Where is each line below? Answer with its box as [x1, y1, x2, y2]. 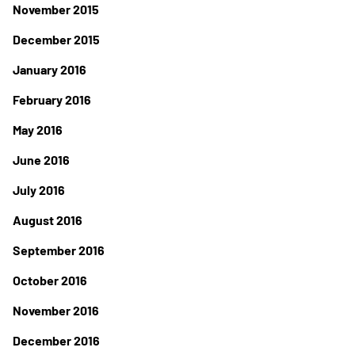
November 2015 [13, 2, 99, 17]
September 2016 [13, 242, 105, 258]
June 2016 [13, 152, 70, 167]
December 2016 [13, 333, 100, 348]
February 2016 [13, 92, 91, 107]
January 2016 [13, 62, 86, 77]
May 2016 [13, 122, 63, 137]
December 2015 [13, 32, 100, 47]
